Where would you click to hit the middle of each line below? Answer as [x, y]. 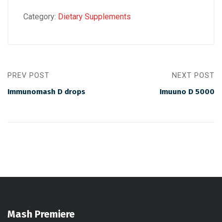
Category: [41, 17]
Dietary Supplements [94, 17]
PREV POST [28, 76]
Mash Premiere [41, 214]
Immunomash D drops [46, 92]
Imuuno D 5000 [187, 92]
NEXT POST [193, 76]
